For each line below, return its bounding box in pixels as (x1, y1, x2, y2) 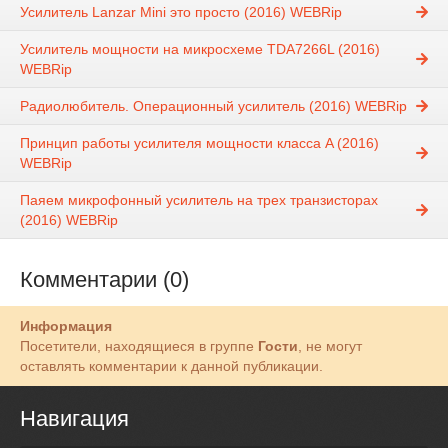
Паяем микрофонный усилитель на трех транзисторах (20, 192, 378, 209)
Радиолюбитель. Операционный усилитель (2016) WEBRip (20, 98, 407, 115)
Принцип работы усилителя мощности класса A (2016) (20, 135, 379, 152)
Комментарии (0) (20, 267, 189, 293)
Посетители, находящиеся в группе (20, 338, 258, 355)
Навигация (20, 406, 129, 432)
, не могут (298, 338, 362, 355)
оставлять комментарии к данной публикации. (20, 358, 323, 375)
